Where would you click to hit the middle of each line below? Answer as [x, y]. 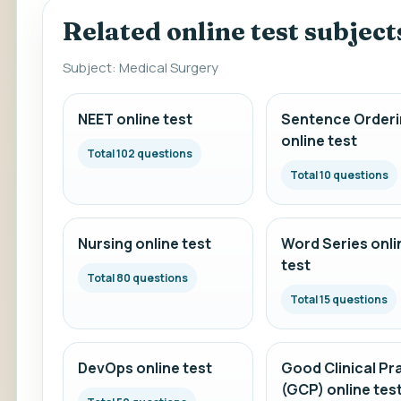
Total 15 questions [338, 299]
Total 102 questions [140, 154]
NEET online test [135, 119]
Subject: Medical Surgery [141, 68]
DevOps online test [145, 368]
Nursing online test [145, 243]
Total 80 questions [137, 278]
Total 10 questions [339, 175]
